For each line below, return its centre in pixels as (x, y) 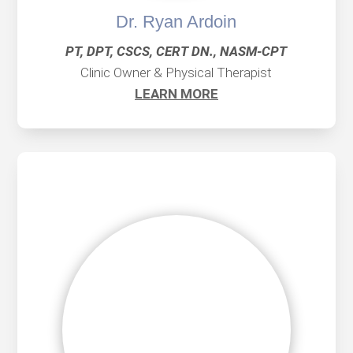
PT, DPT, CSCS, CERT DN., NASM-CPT (176, 52)
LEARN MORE (176, 94)
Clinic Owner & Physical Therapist (176, 73)
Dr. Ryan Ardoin (176, 22)
